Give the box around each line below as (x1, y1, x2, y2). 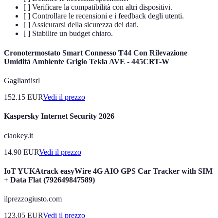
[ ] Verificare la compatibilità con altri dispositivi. (23, 3, 172, 12)
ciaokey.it (4, 131, 33, 140)
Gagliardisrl (4, 76, 40, 85)
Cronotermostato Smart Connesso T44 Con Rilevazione (4, 48, 187, 57)
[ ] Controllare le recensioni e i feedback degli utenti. (23, 12, 184, 20)
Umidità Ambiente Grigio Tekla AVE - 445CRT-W (4, 57, 169, 66)
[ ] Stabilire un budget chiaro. (23, 29, 113, 38)
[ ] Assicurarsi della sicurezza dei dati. (23, 20, 139, 29)
